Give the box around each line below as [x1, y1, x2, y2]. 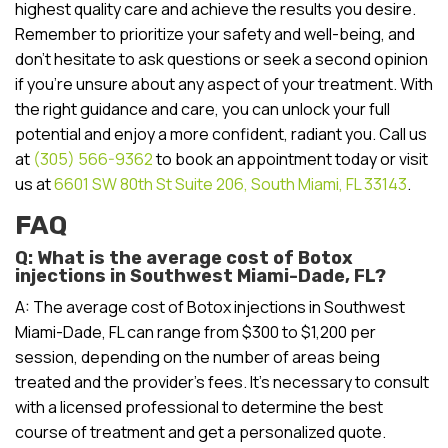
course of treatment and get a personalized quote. [15, 420, 386, 443]
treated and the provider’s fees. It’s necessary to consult [15, 370, 429, 393]
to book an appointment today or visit [153, 147, 428, 170]
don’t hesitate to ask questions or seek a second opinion [15, 47, 428, 70]
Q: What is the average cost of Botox [15, 246, 353, 269]
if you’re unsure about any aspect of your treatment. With [15, 72, 433, 95]
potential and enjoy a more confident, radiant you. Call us [15, 122, 427, 145]
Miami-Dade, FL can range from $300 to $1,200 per [15, 320, 376, 343]
